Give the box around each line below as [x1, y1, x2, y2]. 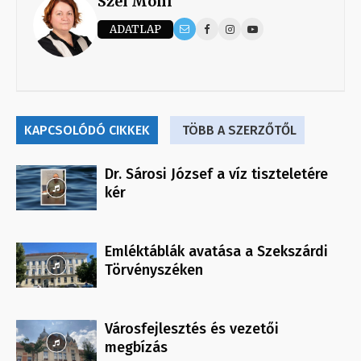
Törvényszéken [105, 261, 203, 280]
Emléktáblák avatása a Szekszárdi [105, 243, 328, 261]
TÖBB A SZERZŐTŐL [182, 122, 297, 139]
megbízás [105, 338, 168, 357]
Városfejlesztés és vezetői [105, 320, 279, 338]
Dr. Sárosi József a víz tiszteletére [105, 165, 328, 184]
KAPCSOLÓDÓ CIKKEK [24, 122, 150, 139]
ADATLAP [110, 22, 161, 36]
